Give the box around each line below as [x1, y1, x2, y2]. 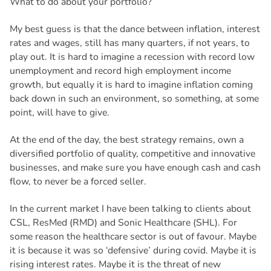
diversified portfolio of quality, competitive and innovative [9, 147, 255, 161]
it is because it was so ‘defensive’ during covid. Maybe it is [9, 244, 256, 258]
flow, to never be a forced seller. [9, 175, 146, 189]
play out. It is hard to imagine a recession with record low [9, 50, 255, 64]
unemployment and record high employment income [9, 64, 231, 78]
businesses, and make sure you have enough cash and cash [9, 161, 261, 175]
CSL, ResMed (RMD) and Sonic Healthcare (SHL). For [9, 216, 237, 230]
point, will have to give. [9, 106, 109, 120]
